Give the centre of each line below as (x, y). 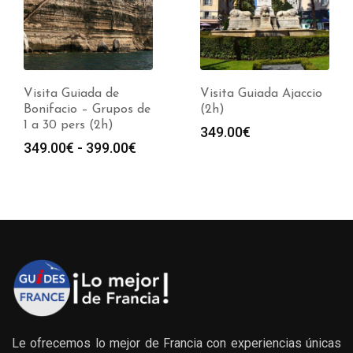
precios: (161, 183)
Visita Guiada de (71, 93)
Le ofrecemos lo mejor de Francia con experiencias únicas (176, 343)
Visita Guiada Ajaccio (261, 93)
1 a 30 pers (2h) (69, 125)
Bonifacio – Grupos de (87, 109)
